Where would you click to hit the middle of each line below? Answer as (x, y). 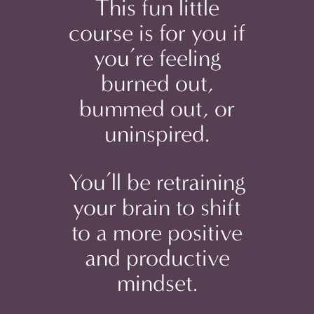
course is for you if (157, 33)
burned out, (157, 84)
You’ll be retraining (157, 183)
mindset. (157, 284)
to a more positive (157, 233)
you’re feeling (157, 59)
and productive (157, 258)
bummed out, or (157, 109)
